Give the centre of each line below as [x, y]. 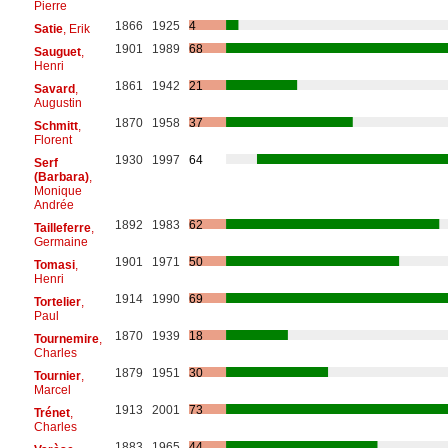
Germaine [60, 241]
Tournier [57, 375]
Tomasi [54, 264]
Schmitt [55, 125]
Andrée [53, 204]
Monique [57, 190]
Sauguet [57, 51]
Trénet [51, 412]
